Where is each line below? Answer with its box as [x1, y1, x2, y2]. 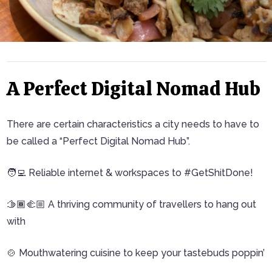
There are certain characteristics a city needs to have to [6, 118, 259, 130]
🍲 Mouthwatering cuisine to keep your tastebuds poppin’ [6, 247, 265, 259]
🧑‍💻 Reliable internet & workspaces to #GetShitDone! [6, 167, 253, 178]
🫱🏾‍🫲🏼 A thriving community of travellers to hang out [6, 199, 256, 210]
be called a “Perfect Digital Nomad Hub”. [6, 135, 190, 147]
